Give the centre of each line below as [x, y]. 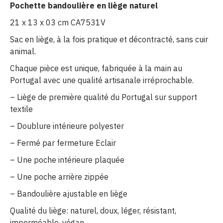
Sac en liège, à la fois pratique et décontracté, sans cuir [109, 40]
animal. [23, 52]
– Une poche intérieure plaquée [67, 160]
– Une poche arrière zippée [59, 177]
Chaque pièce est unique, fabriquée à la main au [96, 68]
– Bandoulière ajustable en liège [69, 194]
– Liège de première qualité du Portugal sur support [104, 97]
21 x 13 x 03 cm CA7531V [58, 23]
